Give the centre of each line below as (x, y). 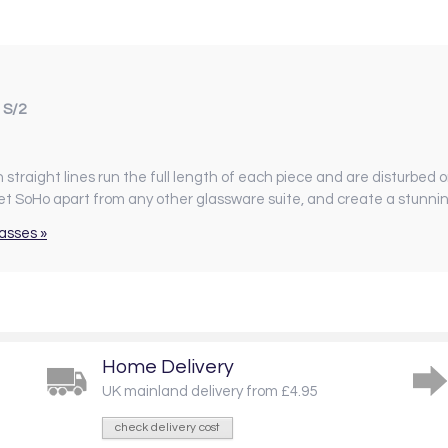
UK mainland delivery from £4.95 (209, 391)
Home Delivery (168, 366)
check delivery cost (167, 427)
